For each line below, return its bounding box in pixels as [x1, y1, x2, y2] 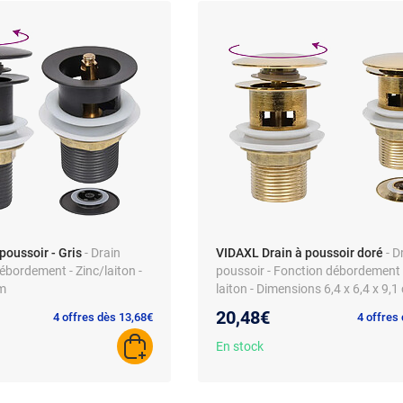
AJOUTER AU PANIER [133, 346, 255, 362]
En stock [216, 339, 264, 354]
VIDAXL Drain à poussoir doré [216, 246, 383, 261]
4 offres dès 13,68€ [53, 310, 153, 325]
